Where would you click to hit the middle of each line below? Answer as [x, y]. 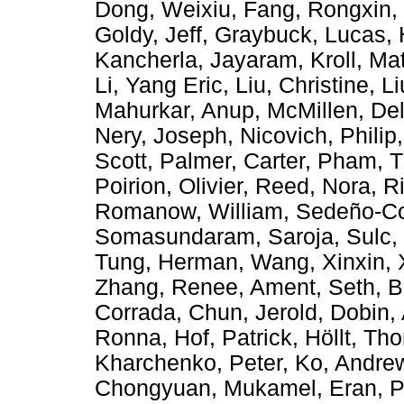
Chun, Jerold [253, 313]
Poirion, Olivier [169, 187]
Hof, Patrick [233, 338]
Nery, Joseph [161, 136]
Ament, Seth [312, 288]
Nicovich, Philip [318, 136]
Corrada [135, 313]
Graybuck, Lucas [300, 35]
